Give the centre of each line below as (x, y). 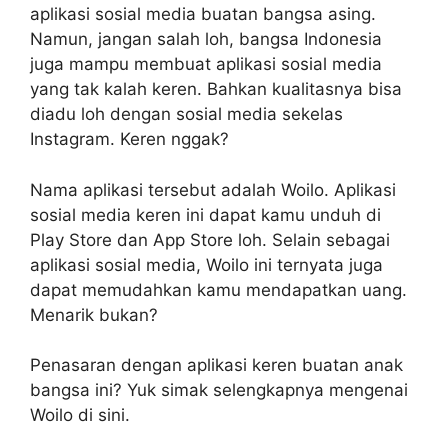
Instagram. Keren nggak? (129, 139)
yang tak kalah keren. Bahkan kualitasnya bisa (216, 89)
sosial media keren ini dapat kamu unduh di (205, 214)
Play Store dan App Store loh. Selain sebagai (210, 239)
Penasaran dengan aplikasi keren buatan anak (216, 365)
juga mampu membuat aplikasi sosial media (206, 64)
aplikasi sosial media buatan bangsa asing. (203, 14)
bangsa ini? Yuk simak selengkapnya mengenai (219, 390)
